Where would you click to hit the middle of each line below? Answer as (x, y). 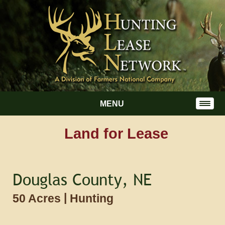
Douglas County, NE (82, 179)
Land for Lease (116, 134)
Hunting (90, 198)
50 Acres (38, 198)
